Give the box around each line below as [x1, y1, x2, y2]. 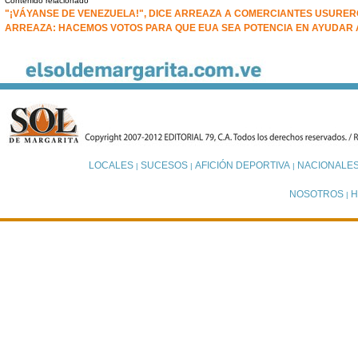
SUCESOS [140, 160, 188, 171]
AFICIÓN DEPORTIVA [194, 160, 290, 171]
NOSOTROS [289, 189, 344, 200]
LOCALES [88, 160, 133, 171]
